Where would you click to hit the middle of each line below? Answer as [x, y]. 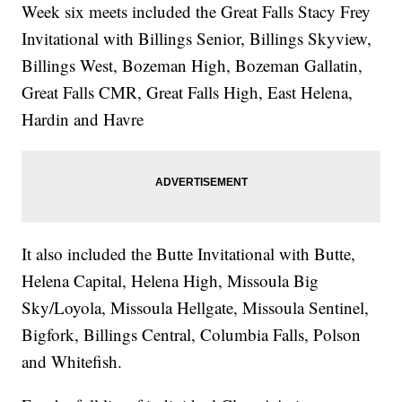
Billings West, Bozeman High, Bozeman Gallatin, [192, 66]
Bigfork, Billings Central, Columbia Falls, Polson [192, 335]
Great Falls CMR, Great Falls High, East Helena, [188, 92]
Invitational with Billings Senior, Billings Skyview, [197, 39]
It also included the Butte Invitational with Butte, [189, 254]
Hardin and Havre [83, 119]
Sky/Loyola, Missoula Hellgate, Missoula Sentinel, [196, 308]
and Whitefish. [72, 362]
